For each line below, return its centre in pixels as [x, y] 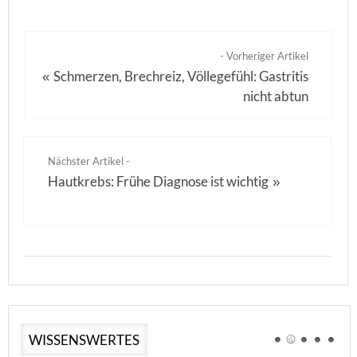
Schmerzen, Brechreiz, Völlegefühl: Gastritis [181, 76]
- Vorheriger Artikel [265, 56]
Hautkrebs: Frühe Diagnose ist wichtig [158, 181]
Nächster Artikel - [89, 161]
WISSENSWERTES [84, 340]
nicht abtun [276, 96]
